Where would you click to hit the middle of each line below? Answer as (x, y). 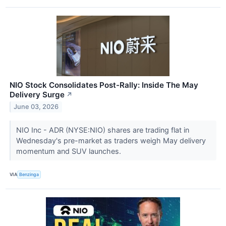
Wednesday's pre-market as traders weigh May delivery (111, 140)
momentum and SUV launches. (69, 151)
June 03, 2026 (36, 107)
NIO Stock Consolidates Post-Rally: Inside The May (104, 85)
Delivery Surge (37, 94)
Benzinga (29, 175)
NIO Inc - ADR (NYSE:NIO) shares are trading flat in (102, 130)
